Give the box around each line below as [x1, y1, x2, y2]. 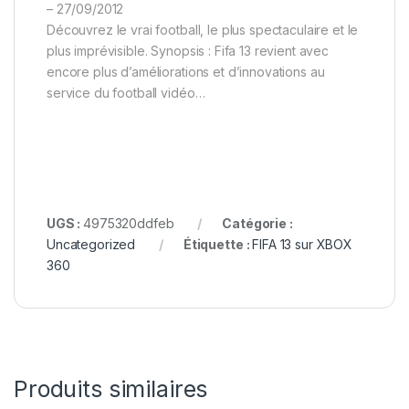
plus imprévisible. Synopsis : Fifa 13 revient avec [47, 42, 329, 58]
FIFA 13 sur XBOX [252, 236, 352, 252]
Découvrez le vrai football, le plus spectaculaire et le [47, 21, 359, 37]
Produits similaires [14, 374, 208, 403]
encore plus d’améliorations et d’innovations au [47, 63, 325, 79]
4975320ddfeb [83, 215, 174, 231]
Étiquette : [183, 236, 253, 252]
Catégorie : [222, 215, 293, 231]
